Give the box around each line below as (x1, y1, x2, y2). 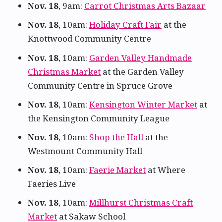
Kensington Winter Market (89, 98, 197, 110)
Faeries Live (28, 178, 76, 190)
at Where (146, 164, 185, 176)
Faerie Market (89, 164, 146, 176)
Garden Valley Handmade (89, 52, 192, 63)
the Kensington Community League (28, 112, 169, 124)
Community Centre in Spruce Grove (28, 79, 172, 91)
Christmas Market (28, 65, 101, 77)
